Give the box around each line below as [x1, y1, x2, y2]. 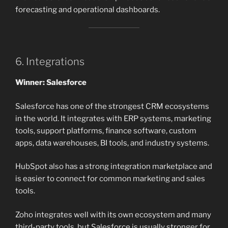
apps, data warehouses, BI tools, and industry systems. [15, 138, 209, 148]
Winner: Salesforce [15, 78, 87, 88]
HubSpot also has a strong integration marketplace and [15, 162, 212, 172]
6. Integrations [15, 55, 84, 68]
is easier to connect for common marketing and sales [15, 174, 205, 184]
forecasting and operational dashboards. [15, 5, 160, 15]
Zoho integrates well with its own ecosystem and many [15, 210, 211, 219]
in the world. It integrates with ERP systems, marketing [15, 113, 211, 123]
